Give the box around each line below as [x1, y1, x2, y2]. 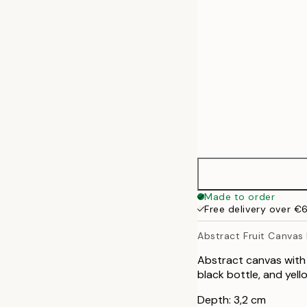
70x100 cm [230, 26, 288, 38]
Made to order [204, 191, 275, 203]
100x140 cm [230, 59, 295, 71]
